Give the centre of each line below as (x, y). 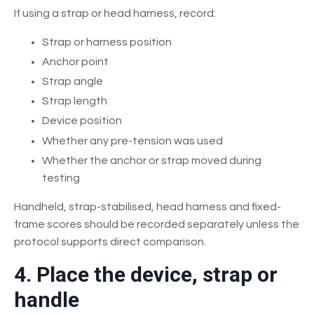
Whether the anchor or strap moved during (152, 160)
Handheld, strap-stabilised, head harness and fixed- (148, 206)
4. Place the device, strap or (146, 274)
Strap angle (73, 81)
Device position (82, 121)
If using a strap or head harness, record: (115, 13)
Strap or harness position (107, 42)
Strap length (75, 101)
